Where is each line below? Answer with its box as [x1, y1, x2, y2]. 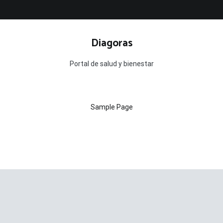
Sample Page [90, 103, 133, 111]
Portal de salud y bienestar [69, 60, 154, 68]
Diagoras [91, 35, 132, 52]
